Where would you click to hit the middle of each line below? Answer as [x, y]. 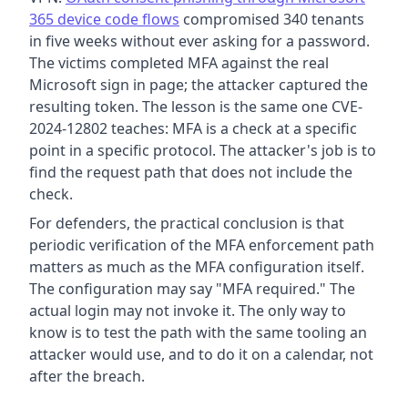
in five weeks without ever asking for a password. [199, 41]
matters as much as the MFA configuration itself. [197, 267]
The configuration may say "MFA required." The [192, 289]
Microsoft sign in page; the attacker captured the [199, 85]
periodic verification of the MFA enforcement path [202, 245]
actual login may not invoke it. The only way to [188, 311]
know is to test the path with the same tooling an [198, 333]
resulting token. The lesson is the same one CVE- [196, 107]
